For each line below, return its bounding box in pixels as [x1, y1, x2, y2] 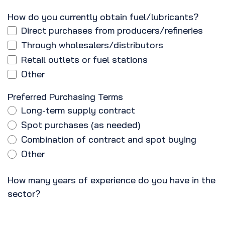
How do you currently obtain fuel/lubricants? [8, 11, 199, 23]
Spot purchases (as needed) [21, 119, 141, 131]
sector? [8, 188, 41, 200]
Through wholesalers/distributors [21, 39, 163, 51]
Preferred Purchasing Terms [8, 91, 123, 103]
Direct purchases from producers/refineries [21, 25, 203, 37]
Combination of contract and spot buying [21, 134, 196, 146]
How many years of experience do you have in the [8, 174, 215, 186]
